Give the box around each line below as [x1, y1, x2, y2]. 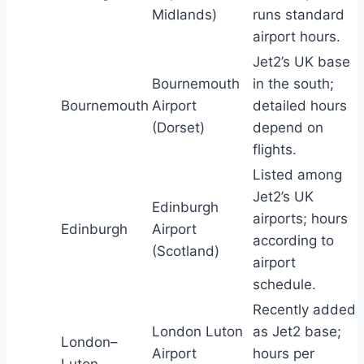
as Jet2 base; [253, 323, 341, 340]
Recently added [253, 301, 356, 318]
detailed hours [253, 97, 347, 115]
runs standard [253, 6, 344, 24]
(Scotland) [152, 243, 219, 260]
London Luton [152, 323, 243, 340]
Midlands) [152, 6, 217, 24]
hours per [253, 345, 314, 362]
